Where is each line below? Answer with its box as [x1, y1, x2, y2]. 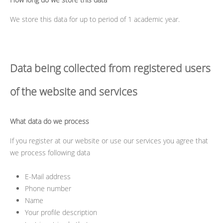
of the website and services [10, 85, 137, 99]
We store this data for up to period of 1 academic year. [10, 14, 180, 24]
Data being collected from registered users [10, 61, 211, 75]
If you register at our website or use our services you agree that [10, 136, 208, 145]
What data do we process [10, 116, 89, 126]
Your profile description [25, 208, 97, 217]
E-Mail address [25, 172, 71, 181]
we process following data [10, 148, 90, 157]
